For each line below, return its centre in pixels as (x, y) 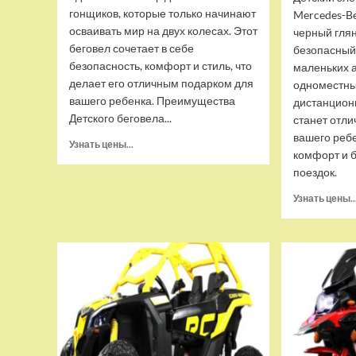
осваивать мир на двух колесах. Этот (163, 31)
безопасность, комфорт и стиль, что (161, 66)
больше (151, 157)
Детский (152, 187)
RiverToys (153, 217)
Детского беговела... (120, 118)
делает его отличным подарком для (161, 83)
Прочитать (158, 142)
